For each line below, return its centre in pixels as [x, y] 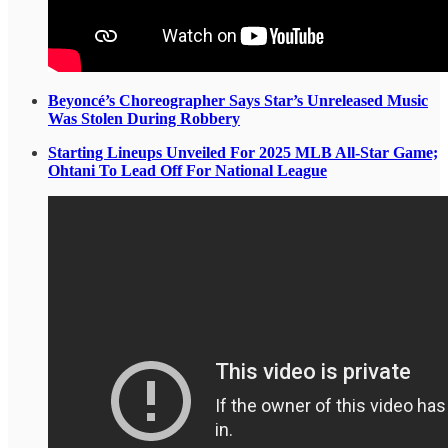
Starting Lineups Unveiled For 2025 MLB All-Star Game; [243, 152]
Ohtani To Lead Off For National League [187, 170]
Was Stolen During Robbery [144, 118]
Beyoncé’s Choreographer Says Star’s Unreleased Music [238, 100]
